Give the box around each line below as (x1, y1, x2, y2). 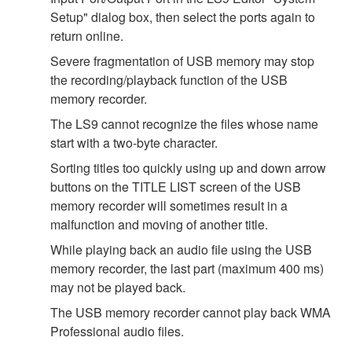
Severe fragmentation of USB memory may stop (50, 52, 314, 71)
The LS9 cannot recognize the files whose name (50, 115, 318, 134)
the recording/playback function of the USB (50, 71, 288, 90)
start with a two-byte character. (50, 134, 218, 152)
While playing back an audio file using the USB (50, 240, 312, 259)
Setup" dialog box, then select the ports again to (50, 8, 315, 27)
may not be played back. (50, 278, 185, 297)
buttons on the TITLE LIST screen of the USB (50, 178, 301, 196)
